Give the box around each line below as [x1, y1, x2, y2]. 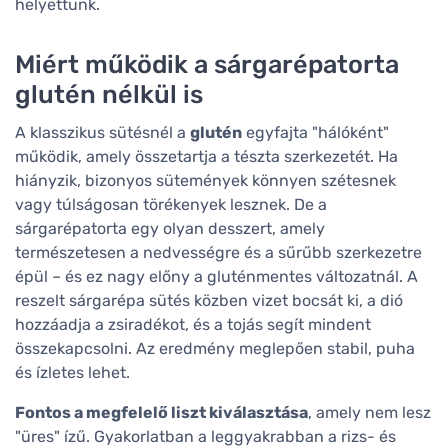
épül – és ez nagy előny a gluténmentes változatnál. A [15, 266, 418, 286]
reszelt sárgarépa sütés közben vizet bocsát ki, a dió [15, 290, 403, 310]
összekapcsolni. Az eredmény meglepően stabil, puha [15, 338, 415, 358]
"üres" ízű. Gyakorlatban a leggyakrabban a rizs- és [15, 426, 396, 446]
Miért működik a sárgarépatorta [15, 48, 399, 79]
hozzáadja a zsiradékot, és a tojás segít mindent [15, 314, 371, 334]
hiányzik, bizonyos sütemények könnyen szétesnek [15, 170, 396, 190]
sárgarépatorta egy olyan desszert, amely [15, 218, 325, 238]
